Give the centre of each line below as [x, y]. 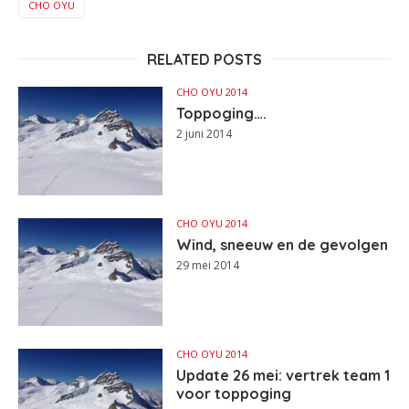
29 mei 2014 [208, 265]
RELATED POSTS [204, 59]
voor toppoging [234, 394]
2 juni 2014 [204, 133]
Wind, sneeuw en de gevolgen [283, 244]
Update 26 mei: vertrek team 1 [283, 376]
